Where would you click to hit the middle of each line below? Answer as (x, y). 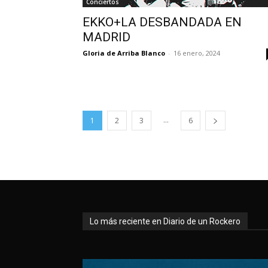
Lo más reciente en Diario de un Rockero (165, 221)
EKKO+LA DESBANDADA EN (162, 22)
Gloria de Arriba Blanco (124, 53)
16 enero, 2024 (197, 53)
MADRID (106, 37)
